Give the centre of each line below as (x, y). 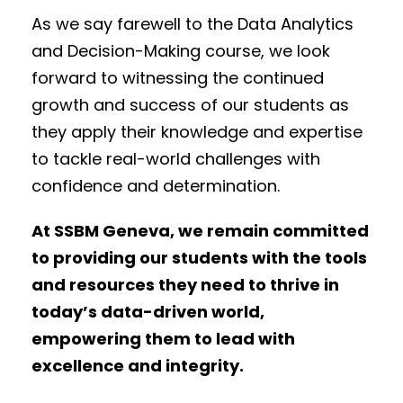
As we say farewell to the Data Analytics (193, 24)
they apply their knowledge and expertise (197, 132)
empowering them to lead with (163, 339)
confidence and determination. (156, 186)
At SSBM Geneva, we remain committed (200, 231)
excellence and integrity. (138, 366)
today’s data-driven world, (148, 312)
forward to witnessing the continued (178, 78)
